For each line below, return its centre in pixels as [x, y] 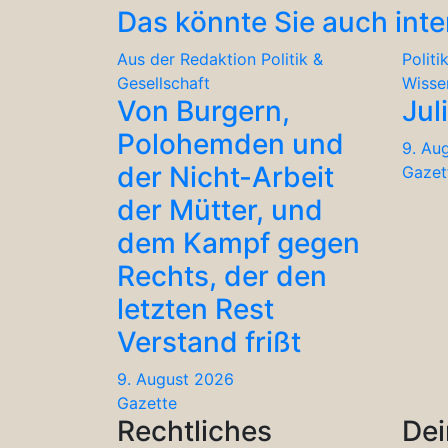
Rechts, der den [222, 275]
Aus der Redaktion [186, 58]
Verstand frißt [209, 341]
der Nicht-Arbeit [225, 176]
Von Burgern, [203, 110]
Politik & [292, 58]
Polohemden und [230, 143]
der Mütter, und [220, 209]
